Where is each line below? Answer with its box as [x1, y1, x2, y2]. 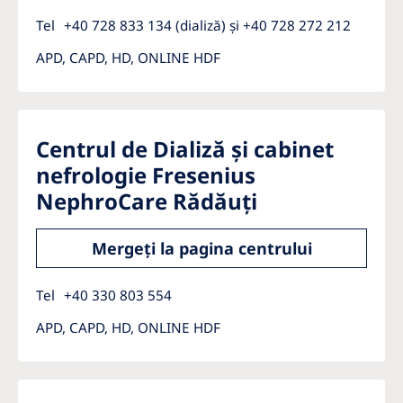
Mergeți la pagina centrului [91, 237, 312, 259]
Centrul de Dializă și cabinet [36, 134, 334, 164]
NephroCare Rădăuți [36, 186, 257, 216]
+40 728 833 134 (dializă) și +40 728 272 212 [64, 16, 351, 34]
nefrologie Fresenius [36, 160, 255, 190]
